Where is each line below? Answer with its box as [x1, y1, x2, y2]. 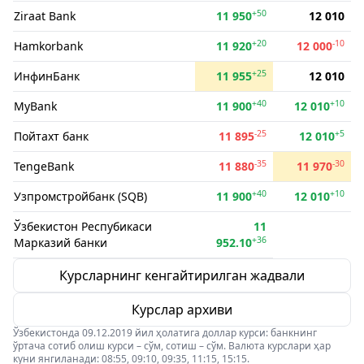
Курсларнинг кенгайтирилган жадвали [59, 266, 305, 284]
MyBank [14, 98, 57, 114]
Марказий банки [14, 235, 107, 250]
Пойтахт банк [14, 128, 89, 144]
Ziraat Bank [14, 8, 76, 24]
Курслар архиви [132, 301, 232, 318]
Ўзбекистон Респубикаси [14, 219, 152, 234]
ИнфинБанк [14, 68, 80, 84]
